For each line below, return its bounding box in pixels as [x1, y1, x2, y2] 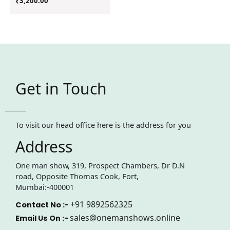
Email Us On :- [15, 213, 70, 224]
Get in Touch [15, 78, 107, 100]
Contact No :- [15, 200, 70, 210]
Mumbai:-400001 [15, 181, 74, 192]
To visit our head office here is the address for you [15, 119, 191, 130]
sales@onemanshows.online [70, 212, 180, 224]
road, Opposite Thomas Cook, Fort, [15, 170, 139, 181]
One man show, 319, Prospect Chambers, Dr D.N [15, 160, 185, 170]
